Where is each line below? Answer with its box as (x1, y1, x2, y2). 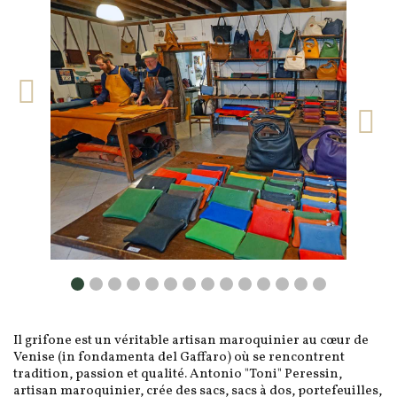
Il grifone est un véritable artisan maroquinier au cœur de (13, 331, 369, 351)
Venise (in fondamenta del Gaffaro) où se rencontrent (13, 348, 345, 368)
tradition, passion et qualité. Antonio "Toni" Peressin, (13, 365, 342, 385)
